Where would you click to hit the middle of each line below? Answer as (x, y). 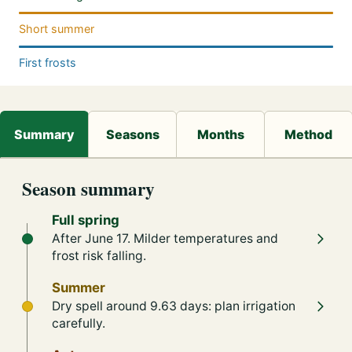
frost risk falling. (99, 255)
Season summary (88, 188)
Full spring (86, 220)
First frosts (48, 62)
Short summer (57, 28)
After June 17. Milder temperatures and (165, 238)
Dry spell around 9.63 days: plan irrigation (174, 306)
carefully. (79, 323)
